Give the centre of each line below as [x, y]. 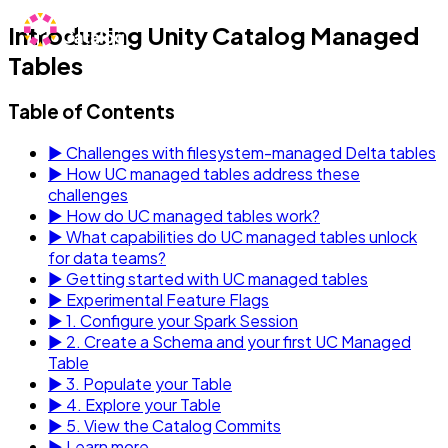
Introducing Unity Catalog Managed [213, 34]
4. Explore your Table [142, 404]
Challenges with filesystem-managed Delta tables [249, 152]
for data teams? [107, 257]
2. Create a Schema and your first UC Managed [237, 341]
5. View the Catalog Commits [172, 425]
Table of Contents [91, 111]
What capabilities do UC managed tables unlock [240, 236]
